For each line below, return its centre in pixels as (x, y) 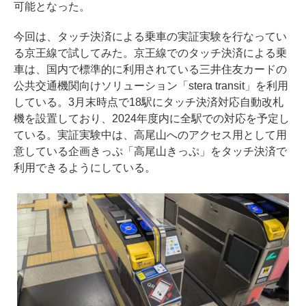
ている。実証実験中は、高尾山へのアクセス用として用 (150, 135)
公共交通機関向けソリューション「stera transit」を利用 (151, 85)
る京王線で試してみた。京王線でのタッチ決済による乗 (150, 53)
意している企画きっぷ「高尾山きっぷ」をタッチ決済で (150, 151)
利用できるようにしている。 (85, 167)
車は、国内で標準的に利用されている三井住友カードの (150, 69)
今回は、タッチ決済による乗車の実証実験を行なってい (150, 36)
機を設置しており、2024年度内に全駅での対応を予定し (152, 118)
